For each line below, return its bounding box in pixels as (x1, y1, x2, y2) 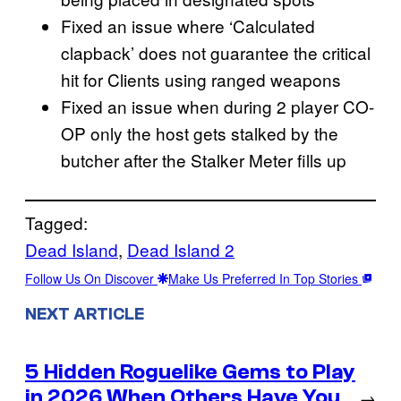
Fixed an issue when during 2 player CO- (61, 94, 374, 119)
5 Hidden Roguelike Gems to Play (25, 359, 355, 384)
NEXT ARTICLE (25, 303, 144, 324)
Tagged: (25, 210, 88, 235)
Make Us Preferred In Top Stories (168, 269, 362, 288)
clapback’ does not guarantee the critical (61, 40, 371, 65)
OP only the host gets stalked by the (61, 121, 338, 146)
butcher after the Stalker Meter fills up (61, 148, 346, 173)
